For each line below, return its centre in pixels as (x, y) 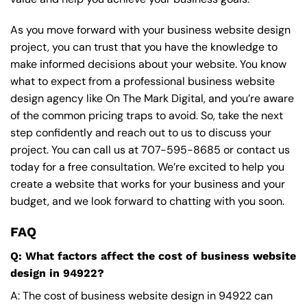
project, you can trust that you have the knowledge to (144, 47)
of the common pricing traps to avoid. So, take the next (147, 116)
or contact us (255, 150)
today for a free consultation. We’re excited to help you (147, 167)
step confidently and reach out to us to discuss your (141, 133)
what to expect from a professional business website (143, 82)
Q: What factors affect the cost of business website (153, 256)
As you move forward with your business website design (150, 30)
